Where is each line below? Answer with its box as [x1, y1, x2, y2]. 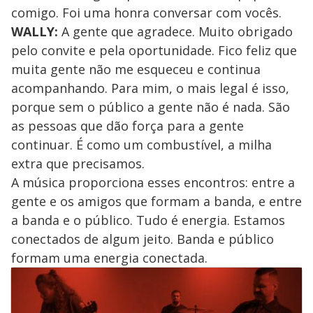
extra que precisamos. [11, 154, 145, 172]
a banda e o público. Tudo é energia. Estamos [11, 211, 285, 228]
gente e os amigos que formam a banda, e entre [11, 192, 302, 210]
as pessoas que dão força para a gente [11, 117, 244, 134]
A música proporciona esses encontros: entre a [11, 173, 295, 191]
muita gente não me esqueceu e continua [11, 60, 261, 78]
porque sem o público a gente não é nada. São [11, 98, 290, 115]
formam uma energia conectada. [11, 249, 208, 266]
